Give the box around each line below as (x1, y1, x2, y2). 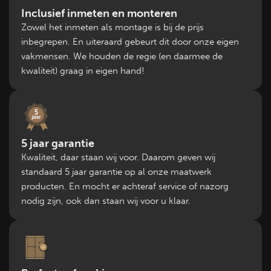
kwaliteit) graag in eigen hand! (21, 65, 145, 76)
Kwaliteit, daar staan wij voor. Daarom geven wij (21, 151, 215, 163)
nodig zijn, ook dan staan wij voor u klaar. (21, 195, 191, 206)
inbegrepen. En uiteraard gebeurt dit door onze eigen (21, 36, 239, 47)
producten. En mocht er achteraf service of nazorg (21, 180, 229, 192)
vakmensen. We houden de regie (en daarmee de (21, 50, 223, 62)
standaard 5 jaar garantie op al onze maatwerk (21, 166, 212, 177)
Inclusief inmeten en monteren (21, 6, 177, 20)
